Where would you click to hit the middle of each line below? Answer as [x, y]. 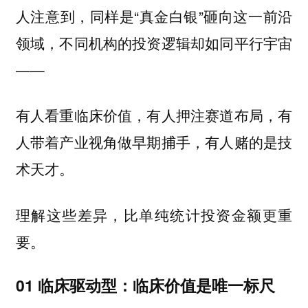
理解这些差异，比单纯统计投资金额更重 [154, 214]
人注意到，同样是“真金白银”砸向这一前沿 [154, 15]
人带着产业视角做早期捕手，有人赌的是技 [154, 142]
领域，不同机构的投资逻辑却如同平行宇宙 [154, 42]
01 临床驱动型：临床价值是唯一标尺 [147, 285]
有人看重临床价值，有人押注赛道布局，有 [154, 115]
